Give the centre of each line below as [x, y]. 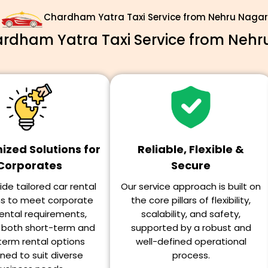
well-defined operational [191, 241]
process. [191, 255]
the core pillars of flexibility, [191, 200]
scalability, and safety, [191, 214]
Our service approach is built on [191, 186]
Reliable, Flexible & [191, 149]
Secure [191, 165]
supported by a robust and [191, 228]
